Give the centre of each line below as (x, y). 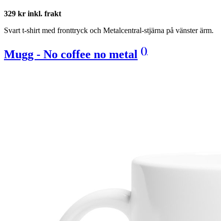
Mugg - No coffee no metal (71, 55)
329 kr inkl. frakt (33, 14)
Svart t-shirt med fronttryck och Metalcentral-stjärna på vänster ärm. (109, 31)
